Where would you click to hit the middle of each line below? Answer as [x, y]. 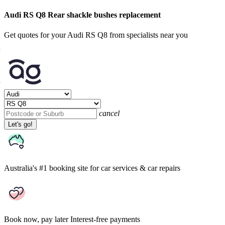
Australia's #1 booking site [46, 168]
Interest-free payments [105, 219]
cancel [109, 113]
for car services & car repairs [135, 168]
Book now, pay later [36, 219]
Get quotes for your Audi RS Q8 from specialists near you [96, 35]
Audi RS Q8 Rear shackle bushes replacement [82, 15]
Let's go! [20, 124]
